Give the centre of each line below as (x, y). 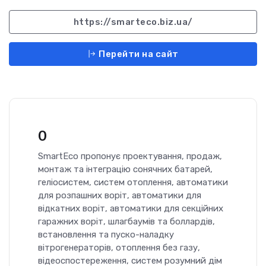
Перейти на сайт (137, 54)
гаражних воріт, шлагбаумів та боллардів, (126, 222)
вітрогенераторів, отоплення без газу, (119, 248)
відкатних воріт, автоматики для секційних (131, 209)
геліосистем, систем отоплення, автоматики (133, 183)
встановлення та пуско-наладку (106, 235)
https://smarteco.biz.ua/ (133, 22)
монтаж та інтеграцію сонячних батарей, (125, 170)
